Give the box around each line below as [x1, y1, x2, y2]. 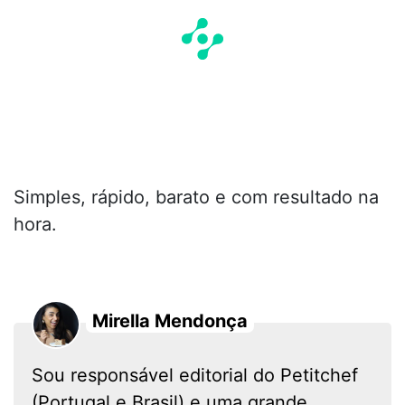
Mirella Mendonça [92, 309, 248, 332]
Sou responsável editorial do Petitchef [32, 363, 358, 386]
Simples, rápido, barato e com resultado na [14, 185, 379, 208]
